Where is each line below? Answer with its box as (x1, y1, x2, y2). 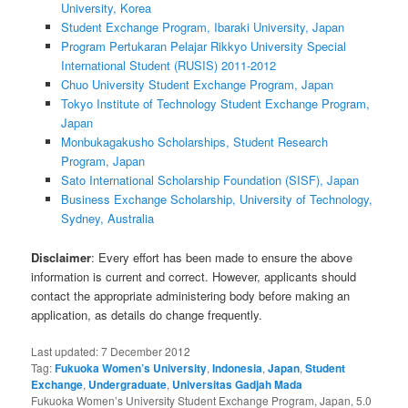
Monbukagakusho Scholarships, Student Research (60, 133, 328, 151)
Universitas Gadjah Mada (172, 375, 303, 393)
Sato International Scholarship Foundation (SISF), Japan (60, 171, 359, 189)
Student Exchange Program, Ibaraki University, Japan (60, 18, 344, 36)
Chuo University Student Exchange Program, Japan (60, 76, 333, 94)
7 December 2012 (101, 342, 191, 359)
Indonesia (212, 359, 263, 376)
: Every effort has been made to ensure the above (91, 248, 353, 266)
